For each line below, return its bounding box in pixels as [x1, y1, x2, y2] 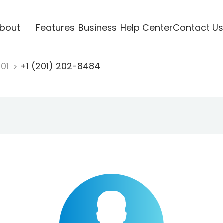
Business [78, 21, 117, 34]
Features [35, 21, 75, 34]
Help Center [120, 21, 173, 34]
